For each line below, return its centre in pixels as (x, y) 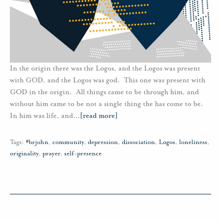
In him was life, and (41, 116)
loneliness (193, 142)
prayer (51, 153)
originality (24, 153)
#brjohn (37, 142)
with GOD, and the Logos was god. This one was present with (108, 80)
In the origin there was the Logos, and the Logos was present (105, 68)
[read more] (99, 116)
